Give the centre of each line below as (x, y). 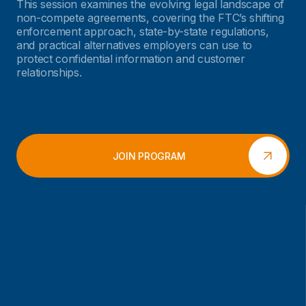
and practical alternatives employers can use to (134, 45)
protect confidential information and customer (131, 59)
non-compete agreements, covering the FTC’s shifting (150, 18)
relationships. (49, 72)
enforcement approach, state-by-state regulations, (143, 31)
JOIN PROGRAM (149, 156)
